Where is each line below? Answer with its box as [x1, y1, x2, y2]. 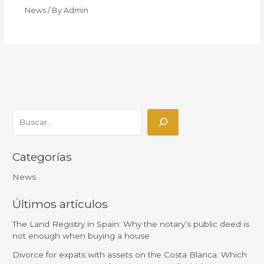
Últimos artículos [12, 197, 108, 212]
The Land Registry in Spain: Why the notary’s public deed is [12, 219, 250, 229]
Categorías [12, 150, 72, 164]
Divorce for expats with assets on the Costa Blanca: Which [12, 250, 247, 260]
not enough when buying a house [12, 231, 150, 241]
